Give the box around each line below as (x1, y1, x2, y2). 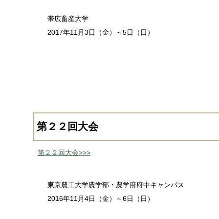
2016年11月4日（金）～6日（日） (47, 195, 154, 202)
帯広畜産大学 (47, 15, 89, 22)
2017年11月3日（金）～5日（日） (47, 28, 154, 36)
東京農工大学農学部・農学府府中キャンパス (47, 181, 185, 189)
